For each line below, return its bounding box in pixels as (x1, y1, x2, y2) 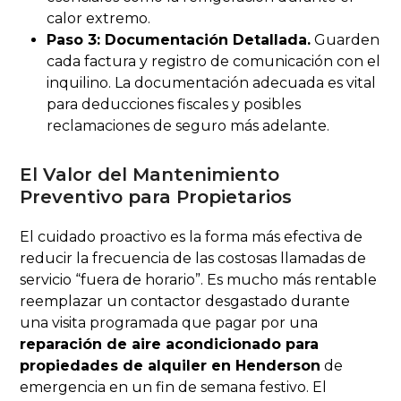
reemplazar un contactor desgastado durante (20, 293, 351, 311)
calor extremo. (47, 10, 151, 28)
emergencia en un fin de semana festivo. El (20, 379, 328, 397)
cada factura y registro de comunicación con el (47, 53, 381, 71)
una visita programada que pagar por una (20, 314, 319, 332)
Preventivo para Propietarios (20, 186, 293, 209)
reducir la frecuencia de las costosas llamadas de (20, 250, 367, 268)
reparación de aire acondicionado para (20, 336, 320, 354)
